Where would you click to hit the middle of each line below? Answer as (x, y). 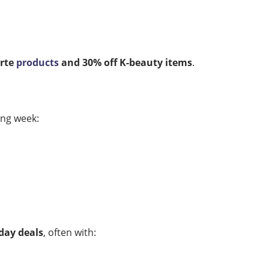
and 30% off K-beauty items (125, 62)
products (38, 62)
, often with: (70, 232)
